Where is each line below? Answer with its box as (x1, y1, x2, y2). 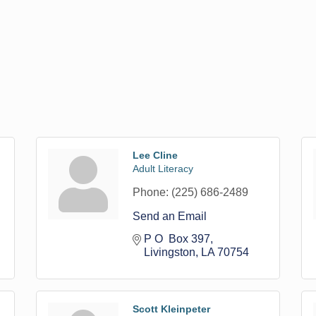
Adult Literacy (132, 163, 193, 174)
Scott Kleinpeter (132, 303, 210, 315)
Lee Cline (132, 150, 178, 161)
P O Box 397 (143, 233, 210, 245)
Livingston (143, 246, 195, 258)
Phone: (132, 186, 169, 198)
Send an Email (132, 210, 207, 222)
